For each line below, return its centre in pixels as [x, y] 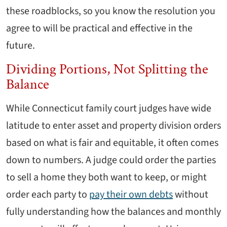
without [191, 195]
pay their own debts [131, 195]
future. [21, 46]
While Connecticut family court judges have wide [109, 109]
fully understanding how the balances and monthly [113, 212]
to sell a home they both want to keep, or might [106, 178]
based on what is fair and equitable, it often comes [112, 143]
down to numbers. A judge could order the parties [111, 160]
